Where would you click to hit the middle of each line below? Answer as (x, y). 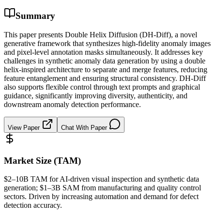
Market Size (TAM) (42, 160)
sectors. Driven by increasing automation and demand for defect (101, 197)
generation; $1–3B (33, 188)
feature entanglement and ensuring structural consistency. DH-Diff (105, 78)
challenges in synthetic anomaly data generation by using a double (105, 61)
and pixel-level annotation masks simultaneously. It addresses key (103, 52)
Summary (35, 16)
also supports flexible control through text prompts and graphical (102, 87)
